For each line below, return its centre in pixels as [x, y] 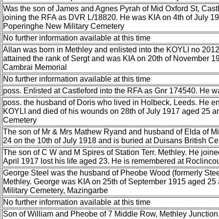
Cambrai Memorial [35, 67]
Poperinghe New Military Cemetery [64, 26]
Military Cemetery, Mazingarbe [55, 190]
